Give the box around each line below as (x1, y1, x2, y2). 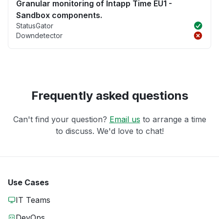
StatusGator (16, 22, 53, 30)
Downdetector (16, 31, 63, 40)
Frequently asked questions (31, 88, 188, 103)
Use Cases (8, 177, 49, 188)
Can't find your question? (13, 114, 109, 125)
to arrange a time (140, 114, 206, 125)
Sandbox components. (16, 10, 102, 21)
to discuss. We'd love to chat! (55, 126, 164, 136)
